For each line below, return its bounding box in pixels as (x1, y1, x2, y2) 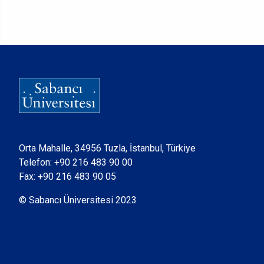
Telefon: (19, 157, 54, 168)
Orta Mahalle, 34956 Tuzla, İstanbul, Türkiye (19, 143, 196, 154)
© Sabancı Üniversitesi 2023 (19, 194, 137, 206)
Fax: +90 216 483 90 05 (19, 171, 116, 182)
